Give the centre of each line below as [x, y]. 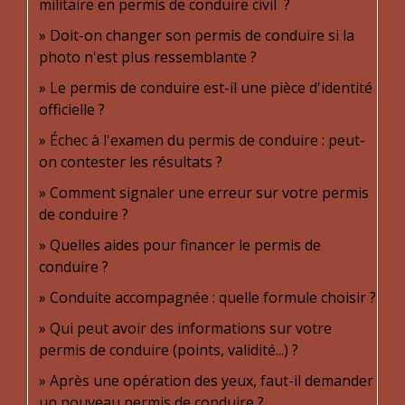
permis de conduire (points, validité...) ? [169, 350]
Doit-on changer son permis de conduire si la [202, 35]
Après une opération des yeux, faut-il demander [212, 381]
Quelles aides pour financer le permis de [185, 245]
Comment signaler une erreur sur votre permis [209, 193]
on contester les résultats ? [131, 162]
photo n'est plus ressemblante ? [148, 57]
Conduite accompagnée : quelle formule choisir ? [213, 297]
